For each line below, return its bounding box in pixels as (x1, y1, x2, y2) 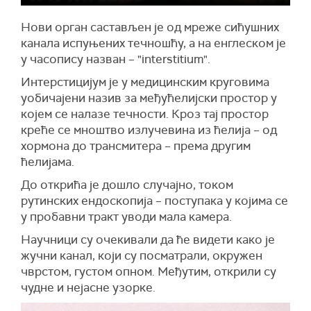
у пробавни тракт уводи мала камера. (21, 209, 232, 225)
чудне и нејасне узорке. (21, 280, 155, 296)
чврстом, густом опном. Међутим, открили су (21, 264, 276, 280)
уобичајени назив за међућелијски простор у (21, 90, 277, 106)
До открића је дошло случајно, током (21, 177, 233, 193)
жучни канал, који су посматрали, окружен (21, 248, 262, 264)
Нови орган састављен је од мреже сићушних (21, 19, 279, 35)
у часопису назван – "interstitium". (21, 51, 210, 67)
